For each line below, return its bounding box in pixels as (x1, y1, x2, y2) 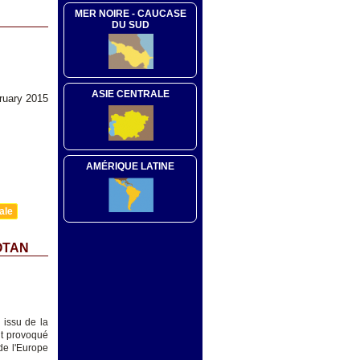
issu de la (3, 317, 49, 329)
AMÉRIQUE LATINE (86, 160, 174, 172)
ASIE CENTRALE (91, 88, 170, 100)
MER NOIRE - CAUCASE (74, 7, 186, 19)
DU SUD (111, 18, 149, 31)
